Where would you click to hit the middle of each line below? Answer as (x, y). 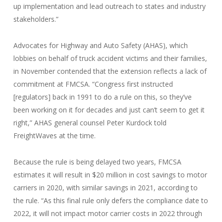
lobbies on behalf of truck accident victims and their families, (110, 58)
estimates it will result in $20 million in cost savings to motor (110, 175)
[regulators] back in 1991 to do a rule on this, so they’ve (102, 97)
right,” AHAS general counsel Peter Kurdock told (90, 123)
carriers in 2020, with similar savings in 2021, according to (105, 188)
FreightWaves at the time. (54, 136)
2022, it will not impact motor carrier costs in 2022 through (108, 213)
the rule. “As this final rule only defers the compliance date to (111, 200)
